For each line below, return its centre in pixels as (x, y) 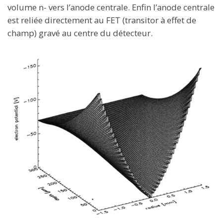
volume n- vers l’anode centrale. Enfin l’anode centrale (111, 7)
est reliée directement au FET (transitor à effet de (102, 20)
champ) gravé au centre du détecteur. (80, 33)
